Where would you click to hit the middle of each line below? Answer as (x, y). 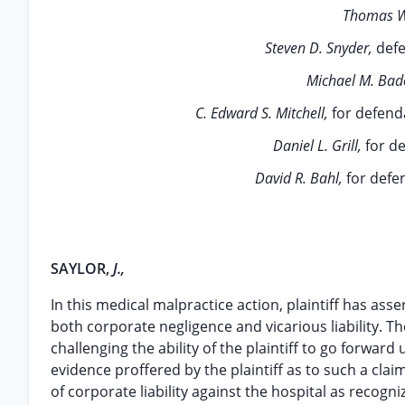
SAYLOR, (82, 268)
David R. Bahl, (300, 178)
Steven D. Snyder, (320, 48)
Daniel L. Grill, (319, 146)
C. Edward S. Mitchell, (264, 113)
